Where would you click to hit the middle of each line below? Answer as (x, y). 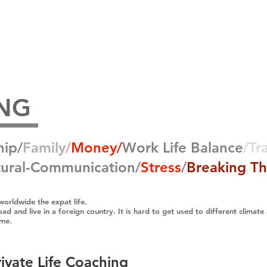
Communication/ (86, 167)
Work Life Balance (183, 148)
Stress (161, 167)
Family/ (47, 148)
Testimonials (194, 28)
